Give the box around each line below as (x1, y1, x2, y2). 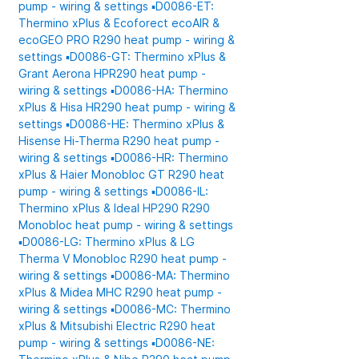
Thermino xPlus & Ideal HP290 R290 (18, 201, 211, 215)
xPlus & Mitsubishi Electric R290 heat (18, 319, 216, 333)
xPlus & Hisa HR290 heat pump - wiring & (18, 100, 236, 114)
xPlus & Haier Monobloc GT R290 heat (18, 167, 225, 181)
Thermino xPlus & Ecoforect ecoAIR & (18, 16, 220, 30)
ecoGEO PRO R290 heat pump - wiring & (18, 33, 236, 46)
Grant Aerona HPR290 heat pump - (18, 67, 207, 80)
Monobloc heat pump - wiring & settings (18, 218, 234, 232)
